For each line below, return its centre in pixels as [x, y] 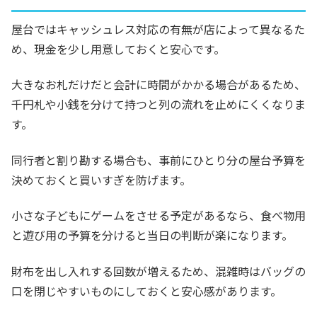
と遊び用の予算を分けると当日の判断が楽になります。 [152, 235]
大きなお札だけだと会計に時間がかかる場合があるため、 [158, 85]
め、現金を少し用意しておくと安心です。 [118, 49]
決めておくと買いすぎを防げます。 [101, 179]
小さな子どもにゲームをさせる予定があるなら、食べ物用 [158, 215]
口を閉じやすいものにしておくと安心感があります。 [146, 290]
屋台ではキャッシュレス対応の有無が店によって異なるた [158, 29]
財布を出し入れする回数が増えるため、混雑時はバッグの [158, 271]
